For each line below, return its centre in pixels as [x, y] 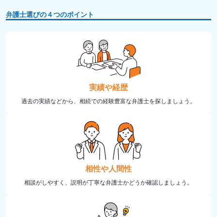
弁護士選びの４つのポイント [50, 14]
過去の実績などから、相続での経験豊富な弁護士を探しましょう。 [108, 100]
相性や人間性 [108, 168]
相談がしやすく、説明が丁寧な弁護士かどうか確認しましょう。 [108, 182]
